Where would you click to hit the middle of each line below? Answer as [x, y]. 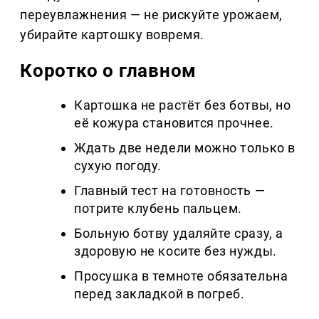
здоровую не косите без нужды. [176, 251]
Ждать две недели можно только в [185, 148]
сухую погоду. [118, 166]
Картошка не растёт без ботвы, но [183, 105]
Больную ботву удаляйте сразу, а [179, 234]
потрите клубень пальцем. [158, 209]
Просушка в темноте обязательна [181, 276]
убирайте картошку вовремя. [113, 35]
